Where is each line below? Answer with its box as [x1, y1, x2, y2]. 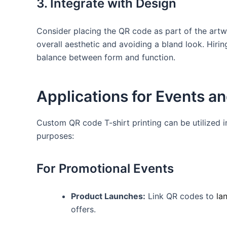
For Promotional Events [36, 161, 174, 176]
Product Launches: [71, 191, 145, 201]
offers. [71, 204, 96, 214]
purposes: [36, 130, 74, 141]
